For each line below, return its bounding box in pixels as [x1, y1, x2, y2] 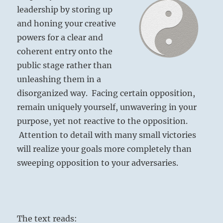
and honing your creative [17, 18, 116, 29]
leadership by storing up [17, 4, 113, 15]
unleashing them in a [17, 74, 102, 85]
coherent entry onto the [17, 46, 113, 57]
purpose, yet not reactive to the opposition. [17, 116, 188, 126]
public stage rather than [17, 60, 112, 71]
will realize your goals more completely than [17, 144, 192, 154]
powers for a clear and [17, 32, 104, 43]
